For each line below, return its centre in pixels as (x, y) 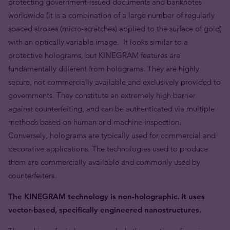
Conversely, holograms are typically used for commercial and (112, 135)
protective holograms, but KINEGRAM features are (94, 55)
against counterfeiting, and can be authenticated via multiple (111, 109)
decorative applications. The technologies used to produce (108, 149)
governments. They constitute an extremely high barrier (102, 95)
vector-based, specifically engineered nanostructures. (105, 210)
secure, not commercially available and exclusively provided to (114, 82)
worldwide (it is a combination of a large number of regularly (111, 15)
